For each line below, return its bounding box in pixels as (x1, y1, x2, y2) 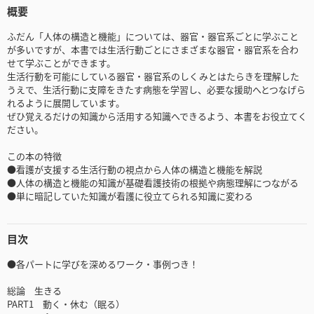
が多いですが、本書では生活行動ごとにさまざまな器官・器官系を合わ (7, 43, 299, 57)
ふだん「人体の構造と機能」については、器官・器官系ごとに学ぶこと (7, 29, 299, 43)
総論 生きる (7, 284, 62, 298)
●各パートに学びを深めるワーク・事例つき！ (7, 257, 198, 271)
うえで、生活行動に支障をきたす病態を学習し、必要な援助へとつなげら (7, 83, 306, 97)
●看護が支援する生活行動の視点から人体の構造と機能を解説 (7, 163, 262, 177)
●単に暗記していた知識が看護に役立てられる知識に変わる (7, 189, 253, 203)
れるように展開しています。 (7, 96, 125, 110)
